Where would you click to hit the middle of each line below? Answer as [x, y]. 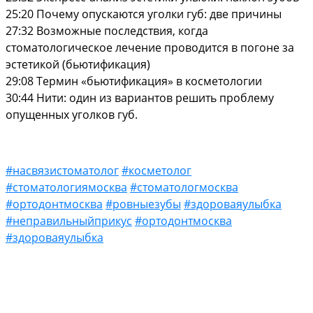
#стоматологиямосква [66, 187]
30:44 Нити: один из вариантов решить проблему [140, 97]
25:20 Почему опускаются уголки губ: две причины [144, 14]
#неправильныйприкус [69, 220]
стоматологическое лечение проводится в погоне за [150, 47]
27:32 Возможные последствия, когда [107, 30]
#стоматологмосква [184, 187]
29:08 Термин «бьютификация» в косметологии [134, 81]
